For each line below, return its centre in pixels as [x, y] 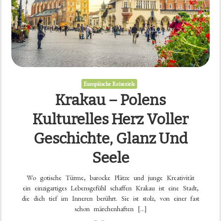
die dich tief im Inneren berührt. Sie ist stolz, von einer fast [110, 199]
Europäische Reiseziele [109, 84]
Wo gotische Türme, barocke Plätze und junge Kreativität [110, 178]
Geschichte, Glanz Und [110, 139]
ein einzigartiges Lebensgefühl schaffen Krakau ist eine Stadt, [110, 188]
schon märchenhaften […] [110, 209]
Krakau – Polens [110, 100]
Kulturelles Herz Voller [110, 120]
